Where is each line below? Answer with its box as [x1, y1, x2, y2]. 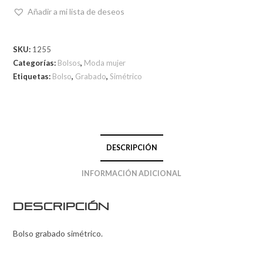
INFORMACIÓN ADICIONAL [82, 168, 181, 178]
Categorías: [13, 58, 58, 68]
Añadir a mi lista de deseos [28, 6, 125, 16]
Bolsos [58, 58, 81, 68]
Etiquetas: [13, 71, 53, 81]
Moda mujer [84, 58, 126, 68]
